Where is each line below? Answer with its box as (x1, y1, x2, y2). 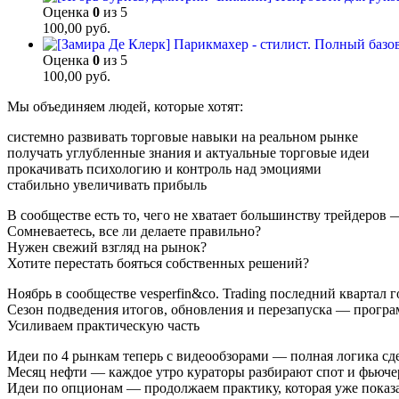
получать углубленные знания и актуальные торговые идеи (7, 145, 370, 161)
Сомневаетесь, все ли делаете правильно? (7, 224, 261, 240)
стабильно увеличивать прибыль (7, 177, 207, 193)
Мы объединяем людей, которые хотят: (7, 99, 243, 115)
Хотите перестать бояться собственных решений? (7, 256, 309, 272)
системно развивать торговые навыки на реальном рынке (7, 129, 358, 145)
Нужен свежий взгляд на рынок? (7, 240, 207, 256)
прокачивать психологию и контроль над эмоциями (7, 161, 322, 177)
